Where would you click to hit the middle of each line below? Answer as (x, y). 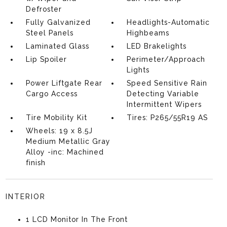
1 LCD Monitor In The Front (77, 219)
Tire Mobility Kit (56, 118)
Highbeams (148, 33)
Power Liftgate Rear (64, 83)
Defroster (44, 9)
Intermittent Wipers (164, 104)
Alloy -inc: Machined (65, 152)
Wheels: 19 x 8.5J (59, 131)
